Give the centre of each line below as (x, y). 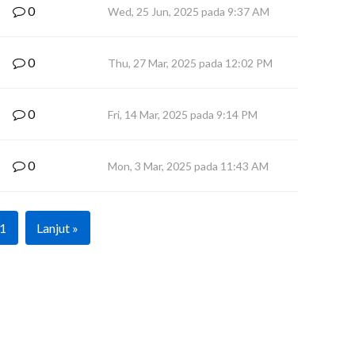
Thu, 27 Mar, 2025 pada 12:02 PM (190, 63)
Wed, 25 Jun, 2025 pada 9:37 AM (189, 11)
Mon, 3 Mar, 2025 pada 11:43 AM (188, 166)
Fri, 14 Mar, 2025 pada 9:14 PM (183, 115)
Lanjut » (57, 228)
